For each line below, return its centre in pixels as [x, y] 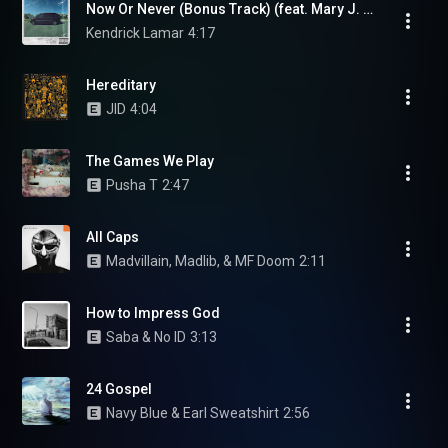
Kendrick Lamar [135, 33]
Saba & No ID [146, 337]
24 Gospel [119, 389]
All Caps [112, 237]
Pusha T [132, 185]
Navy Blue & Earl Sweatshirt [192, 413]
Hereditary [121, 85]
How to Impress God [153, 313]
